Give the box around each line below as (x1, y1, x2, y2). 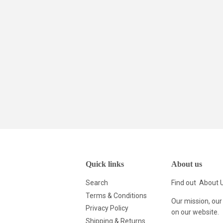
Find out (171, 179, 199, 187)
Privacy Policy (86, 204, 128, 213)
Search (86, 179, 108, 187)
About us (171, 160, 202, 169)
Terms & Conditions (86, 191, 147, 200)
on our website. (171, 208, 219, 217)
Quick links (86, 160, 124, 169)
